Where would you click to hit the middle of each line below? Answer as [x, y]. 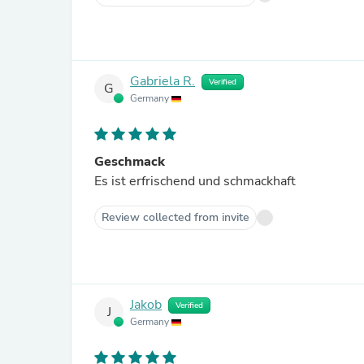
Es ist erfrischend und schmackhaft [195, 181]
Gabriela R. [162, 82]
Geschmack [130, 162]
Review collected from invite [175, 217]
